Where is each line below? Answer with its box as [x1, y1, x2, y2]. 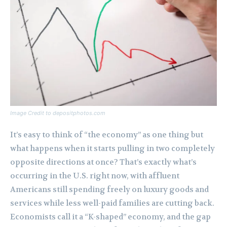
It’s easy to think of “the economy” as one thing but [10, 130, 203, 140]
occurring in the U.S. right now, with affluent [10, 171, 179, 181]
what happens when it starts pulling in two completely [10, 143, 215, 154]
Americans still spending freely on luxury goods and [10, 184, 209, 195]
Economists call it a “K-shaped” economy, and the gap [10, 212, 211, 222]
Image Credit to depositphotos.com [10, 109, 105, 117]
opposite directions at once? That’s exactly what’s [10, 157, 197, 168]
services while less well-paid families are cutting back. [10, 198, 214, 209]
